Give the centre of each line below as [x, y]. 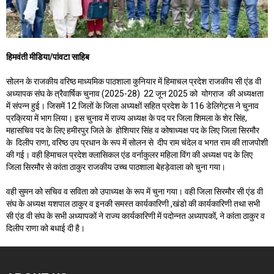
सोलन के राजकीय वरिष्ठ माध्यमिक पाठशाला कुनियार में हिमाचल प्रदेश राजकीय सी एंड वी [134, 81]
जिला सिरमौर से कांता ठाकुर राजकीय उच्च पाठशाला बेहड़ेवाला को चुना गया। [116, 167]
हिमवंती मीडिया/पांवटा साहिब [49, 57]
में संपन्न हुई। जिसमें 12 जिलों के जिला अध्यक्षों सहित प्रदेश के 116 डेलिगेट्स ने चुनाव [132, 106]
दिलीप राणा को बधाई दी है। [46, 228]
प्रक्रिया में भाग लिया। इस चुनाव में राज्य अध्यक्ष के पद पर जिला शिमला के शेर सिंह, [127, 118]
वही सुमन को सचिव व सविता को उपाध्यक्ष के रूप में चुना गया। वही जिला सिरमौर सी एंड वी [135, 191]
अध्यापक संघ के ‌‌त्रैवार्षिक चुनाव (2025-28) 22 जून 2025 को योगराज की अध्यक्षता [135, 93]
